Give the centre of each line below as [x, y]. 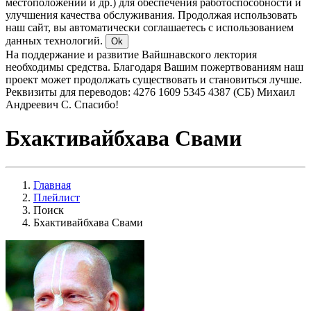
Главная [52, 185]
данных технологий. [56, 41]
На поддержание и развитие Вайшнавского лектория [131, 54]
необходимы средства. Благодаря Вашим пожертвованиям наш [154, 67]
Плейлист [57, 197]
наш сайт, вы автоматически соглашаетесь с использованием [150, 27]
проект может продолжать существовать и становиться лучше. [154, 79]
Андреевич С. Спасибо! [62, 104]
